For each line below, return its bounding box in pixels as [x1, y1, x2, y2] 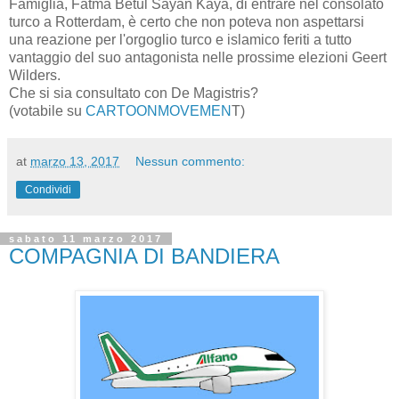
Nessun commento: [135, 154, 246, 168]
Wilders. [9, 68, 61, 83]
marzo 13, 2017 [30, 154, 119, 168]
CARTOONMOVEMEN [85, 103, 232, 118]
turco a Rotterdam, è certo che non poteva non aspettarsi [9, 14, 364, 29]
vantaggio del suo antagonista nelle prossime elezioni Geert [9, 50, 387, 65]
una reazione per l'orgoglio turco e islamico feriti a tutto [9, 32, 352, 47]
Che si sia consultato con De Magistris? [9, 85, 258, 101]
